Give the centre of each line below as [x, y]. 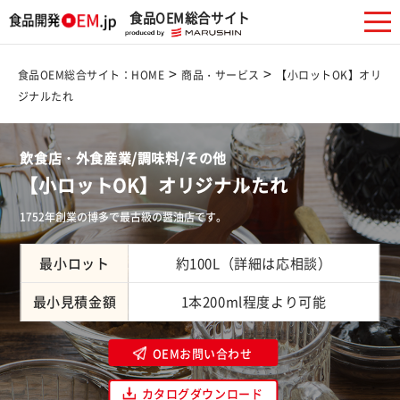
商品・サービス [221, 75]
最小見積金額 [75, 302]
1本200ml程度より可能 [254, 302]
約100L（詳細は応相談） [254, 263]
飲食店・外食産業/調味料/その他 [124, 158]
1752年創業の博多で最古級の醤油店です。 [124, 217]
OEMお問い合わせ [202, 353]
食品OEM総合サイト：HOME [92, 75]
